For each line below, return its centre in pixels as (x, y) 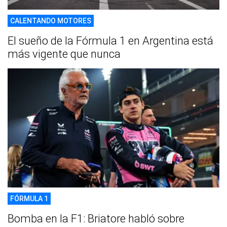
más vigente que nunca (64, 54)
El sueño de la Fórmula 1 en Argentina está (110, 41)
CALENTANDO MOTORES (51, 21)
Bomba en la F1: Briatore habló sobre (96, 219)
